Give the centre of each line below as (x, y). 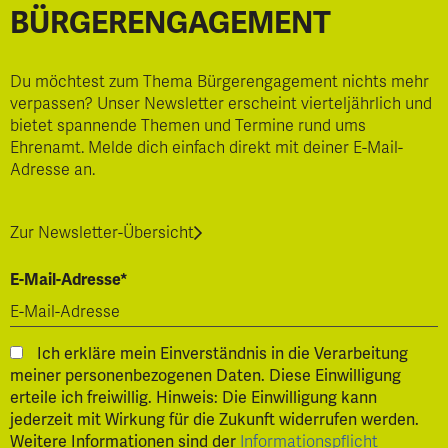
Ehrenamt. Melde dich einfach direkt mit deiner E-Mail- (206, 147)
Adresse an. (52, 169)
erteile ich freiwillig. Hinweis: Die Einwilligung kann (193, 397)
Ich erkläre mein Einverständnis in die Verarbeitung (222, 353)
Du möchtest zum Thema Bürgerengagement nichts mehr (219, 81)
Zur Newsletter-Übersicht (102, 232)
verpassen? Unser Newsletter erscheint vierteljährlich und (221, 103)
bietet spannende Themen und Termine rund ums (188, 125)
